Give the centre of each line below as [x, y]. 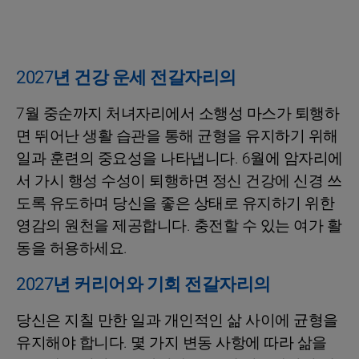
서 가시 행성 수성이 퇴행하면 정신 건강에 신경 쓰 [179, 181]
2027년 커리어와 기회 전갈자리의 [143, 284]
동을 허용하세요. [72, 248]
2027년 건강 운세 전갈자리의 [126, 77]
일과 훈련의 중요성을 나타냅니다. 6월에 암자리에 [179, 158]
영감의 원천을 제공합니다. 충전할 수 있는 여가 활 [179, 226]
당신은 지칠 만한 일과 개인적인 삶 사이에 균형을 [177, 320]
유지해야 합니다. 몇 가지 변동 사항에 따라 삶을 [171, 343]
